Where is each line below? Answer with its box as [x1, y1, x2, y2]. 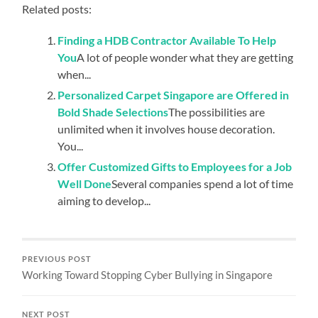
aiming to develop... [57, 193, 151, 207]
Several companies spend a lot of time [111, 176, 294, 190]
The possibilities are [168, 104, 265, 119]
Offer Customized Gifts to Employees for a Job [57, 159, 292, 173]
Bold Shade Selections [57, 104, 169, 119]
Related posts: [22, 1, 92, 16]
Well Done [57, 176, 112, 190]
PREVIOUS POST [22, 254, 92, 263]
